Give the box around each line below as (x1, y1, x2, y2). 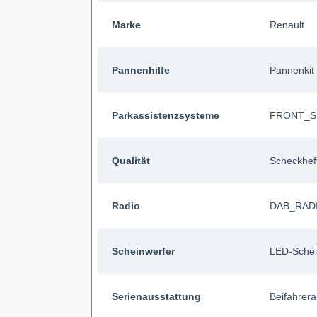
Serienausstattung (111, 290, 201, 302)
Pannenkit (270, 64, 315, 76)
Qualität (111, 154, 150, 166)
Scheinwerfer (111, 245, 175, 257)
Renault (270, 18, 305, 30)
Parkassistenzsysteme (111, 109, 219, 121)
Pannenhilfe (111, 64, 170, 76)
